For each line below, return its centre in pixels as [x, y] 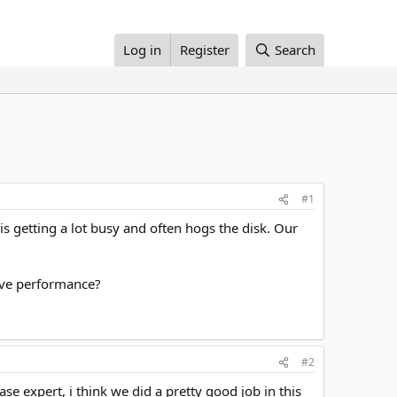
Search [295, 50]
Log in [143, 50]
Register [205, 50]
